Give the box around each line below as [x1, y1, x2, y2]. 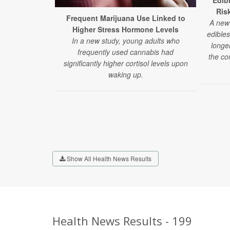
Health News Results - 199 [52, 213, 192, 229]
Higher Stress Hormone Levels [72, 24, 179, 35]
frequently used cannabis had [78, 47, 174, 57]
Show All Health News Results [65, 154, 151, 163]
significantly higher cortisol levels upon [63, 58, 188, 69]
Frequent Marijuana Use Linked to [66, 13, 185, 24]
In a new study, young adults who [71, 35, 180, 46]
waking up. [108, 69, 143, 80]
